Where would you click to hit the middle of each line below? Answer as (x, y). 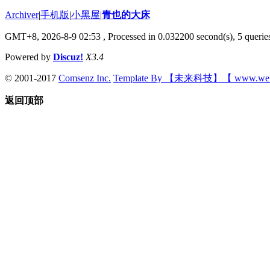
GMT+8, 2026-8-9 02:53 (53, 36)
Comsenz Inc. (85, 78)
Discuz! (68, 57)
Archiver (22, 14)
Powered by (29, 57)
